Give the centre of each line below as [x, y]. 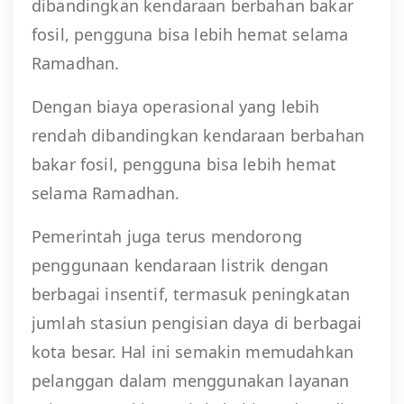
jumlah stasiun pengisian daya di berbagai [197, 322]
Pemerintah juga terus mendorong [167, 236]
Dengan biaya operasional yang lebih [176, 106]
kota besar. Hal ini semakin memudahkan [193, 351]
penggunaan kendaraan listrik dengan [180, 265]
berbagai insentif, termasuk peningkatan [191, 294]
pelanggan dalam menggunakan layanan [191, 380]
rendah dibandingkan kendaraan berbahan [198, 135]
